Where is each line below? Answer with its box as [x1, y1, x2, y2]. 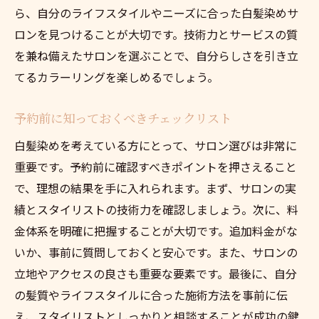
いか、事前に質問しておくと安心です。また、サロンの [14, 243, 298, 261]
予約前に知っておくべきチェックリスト [14, 109, 231, 126]
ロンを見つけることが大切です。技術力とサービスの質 [14, 25, 298, 43]
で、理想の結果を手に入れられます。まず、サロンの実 [14, 179, 296, 197]
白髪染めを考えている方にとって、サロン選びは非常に [14, 136, 297, 154]
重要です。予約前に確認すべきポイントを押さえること [14, 157, 297, 175]
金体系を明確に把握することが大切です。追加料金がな [14, 221, 298, 239]
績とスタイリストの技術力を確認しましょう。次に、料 [14, 200, 298, 218]
